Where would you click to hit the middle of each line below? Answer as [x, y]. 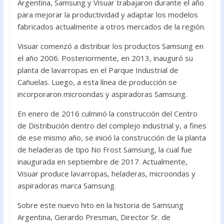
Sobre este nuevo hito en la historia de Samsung [100, 205]
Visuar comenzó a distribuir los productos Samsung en [110, 46]
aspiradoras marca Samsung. [66, 186]
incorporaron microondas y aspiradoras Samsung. [102, 94]
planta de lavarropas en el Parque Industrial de [98, 70]
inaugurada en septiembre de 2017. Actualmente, [102, 162]
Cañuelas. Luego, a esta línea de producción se [97, 82]
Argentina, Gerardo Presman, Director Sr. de [94, 217]
